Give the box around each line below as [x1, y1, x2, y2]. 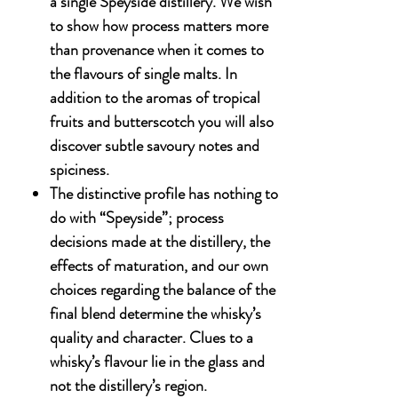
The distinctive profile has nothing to [50, 182, 278, 205]
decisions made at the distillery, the [50, 230, 270, 253]
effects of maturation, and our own [50, 254, 268, 277]
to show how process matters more [50, 14, 268, 37]
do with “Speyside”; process [50, 206, 224, 229]
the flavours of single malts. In [50, 62, 237, 85]
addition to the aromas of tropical [50, 86, 260, 109]
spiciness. [50, 158, 109, 181]
